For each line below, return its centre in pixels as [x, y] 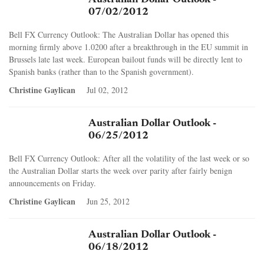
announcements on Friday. [52, 183]
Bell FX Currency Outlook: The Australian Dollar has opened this [119, 34]
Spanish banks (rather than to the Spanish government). [101, 71]
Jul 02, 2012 [107, 90]
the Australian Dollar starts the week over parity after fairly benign [121, 170]
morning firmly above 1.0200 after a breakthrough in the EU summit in [128, 47]
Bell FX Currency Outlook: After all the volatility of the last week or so [129, 158]
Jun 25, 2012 [108, 201]
